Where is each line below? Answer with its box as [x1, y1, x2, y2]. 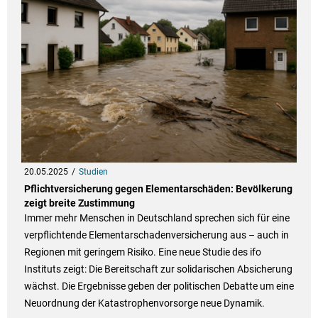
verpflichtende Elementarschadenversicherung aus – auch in [23, 229, 289, 241]
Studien [78, 167, 108, 177]
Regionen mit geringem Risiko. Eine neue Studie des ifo [23, 246, 261, 258]
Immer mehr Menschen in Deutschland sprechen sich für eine [23, 212, 290, 224]
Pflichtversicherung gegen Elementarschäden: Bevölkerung [23, 183, 292, 195]
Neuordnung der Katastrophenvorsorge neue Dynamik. [23, 297, 265, 309]
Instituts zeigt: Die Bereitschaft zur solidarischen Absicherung [23, 263, 292, 275]
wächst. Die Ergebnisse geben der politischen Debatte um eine [23, 280, 294, 292]
